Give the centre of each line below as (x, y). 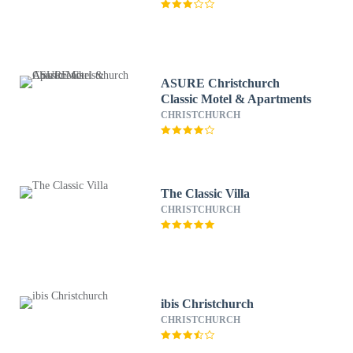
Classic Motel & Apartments (236, 99)
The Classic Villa (206, 193)
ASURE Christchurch (221, 83)
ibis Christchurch (208, 304)
